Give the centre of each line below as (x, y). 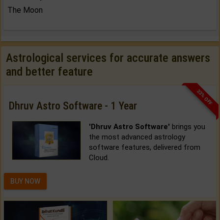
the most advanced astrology (137, 137)
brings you (187, 127)
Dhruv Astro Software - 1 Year (73, 106)
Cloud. (99, 158)
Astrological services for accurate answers (108, 58)
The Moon (25, 10)
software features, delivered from (144, 148)
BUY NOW (25, 181)
